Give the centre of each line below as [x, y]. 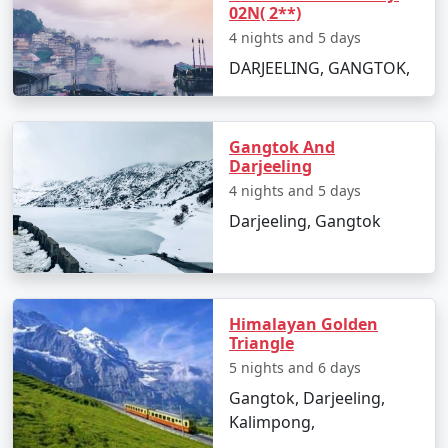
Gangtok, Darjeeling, [307, 398]
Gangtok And [282, 146]
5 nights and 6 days [295, 367]
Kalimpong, [272, 422]
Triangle [261, 343]
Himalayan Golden [303, 324]
